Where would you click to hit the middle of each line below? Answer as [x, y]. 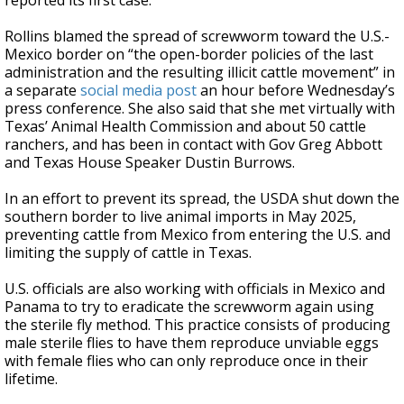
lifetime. [31, 379]
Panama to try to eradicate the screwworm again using [189, 307]
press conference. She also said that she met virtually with [200, 108]
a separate [42, 90]
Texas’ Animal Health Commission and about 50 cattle [185, 126]
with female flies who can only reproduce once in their [186, 361]
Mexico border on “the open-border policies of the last [189, 54]
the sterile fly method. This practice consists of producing [197, 325]
